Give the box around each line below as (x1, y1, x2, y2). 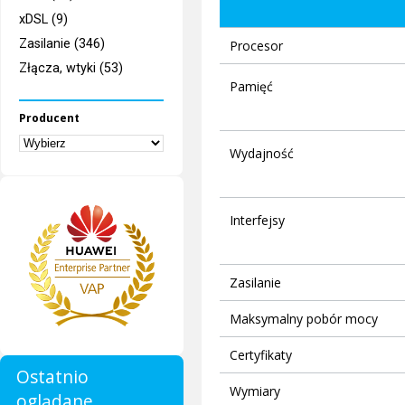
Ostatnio (16, 364, 89, 390)
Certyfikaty (229, 346, 292, 364)
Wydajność (229, 145, 294, 163)
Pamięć (229, 78, 273, 96)
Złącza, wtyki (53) (19, 61, 124, 77)
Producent (19, 109, 80, 126)
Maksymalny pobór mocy (229, 310, 378, 328)
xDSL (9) (19, 11, 69, 27)
